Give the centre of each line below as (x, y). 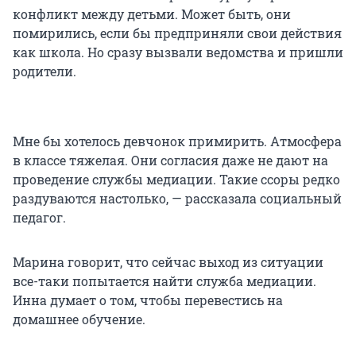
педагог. (39, 218)
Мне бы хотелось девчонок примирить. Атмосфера (177, 141)
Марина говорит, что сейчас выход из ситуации (168, 262)
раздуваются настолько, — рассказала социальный (177, 199)
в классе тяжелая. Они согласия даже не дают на (170, 161)
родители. (44, 72)
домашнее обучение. (79, 319)
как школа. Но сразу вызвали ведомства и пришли (178, 52)
